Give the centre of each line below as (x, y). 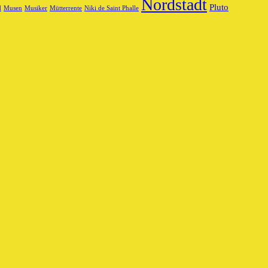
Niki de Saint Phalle (112, 8)
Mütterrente (66, 8)
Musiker (36, 8)
